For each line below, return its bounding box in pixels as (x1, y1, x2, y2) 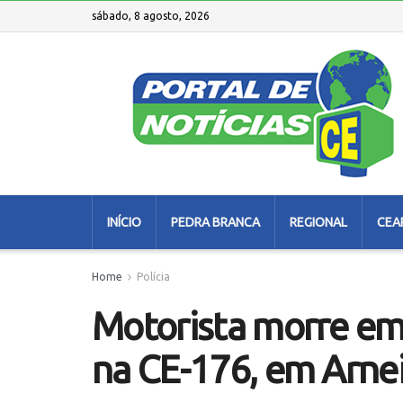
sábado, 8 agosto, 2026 (92, 10, 210, 22)
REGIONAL (290, 215, 347, 229)
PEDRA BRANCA (171, 215, 260, 229)
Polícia (137, 271, 170, 282)
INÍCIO (107, 215, 141, 229)
